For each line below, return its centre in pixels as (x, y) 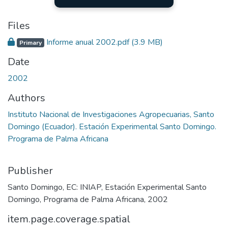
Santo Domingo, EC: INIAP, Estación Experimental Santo (107, 187)
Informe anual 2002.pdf (88, 42)
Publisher (30, 170)
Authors (26, 98)
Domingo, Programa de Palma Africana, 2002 (88, 199)
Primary (30, 42)
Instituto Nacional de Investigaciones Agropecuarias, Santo (111, 114)
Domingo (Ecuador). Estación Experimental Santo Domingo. (112, 126)
